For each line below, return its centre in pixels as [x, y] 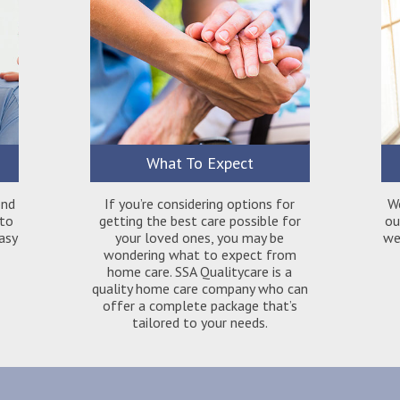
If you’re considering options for [200, 204]
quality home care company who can [200, 288]
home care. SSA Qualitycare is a [200, 271]
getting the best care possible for [200, 221]
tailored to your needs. [200, 322]
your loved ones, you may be [200, 237]
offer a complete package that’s [200, 305]
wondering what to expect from [200, 254]
